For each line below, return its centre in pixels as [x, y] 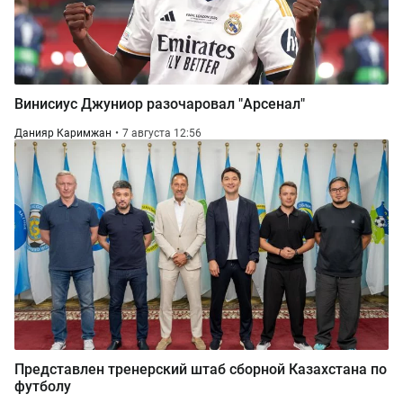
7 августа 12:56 [162, 133]
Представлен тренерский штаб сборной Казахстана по [201, 369]
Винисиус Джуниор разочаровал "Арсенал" [160, 104]
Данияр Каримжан [63, 133]
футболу [43, 386]
